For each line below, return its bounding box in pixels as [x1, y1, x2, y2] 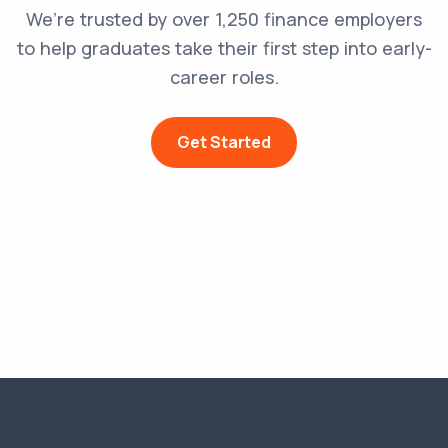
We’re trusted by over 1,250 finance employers [26, 6, 422, 31]
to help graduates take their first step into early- [16, 35, 432, 60]
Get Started [177, 130, 271, 153]
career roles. [169, 64, 279, 89]
